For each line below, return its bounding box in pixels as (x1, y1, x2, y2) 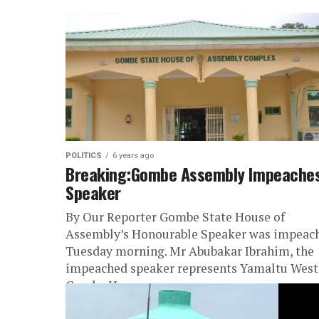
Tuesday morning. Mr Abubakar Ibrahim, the (66, 243, 314, 259)
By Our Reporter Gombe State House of (66, 209, 285, 225)
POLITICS (66, 151, 102, 160)
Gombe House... (66, 277, 152, 293)
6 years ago (113, 151, 154, 160)
